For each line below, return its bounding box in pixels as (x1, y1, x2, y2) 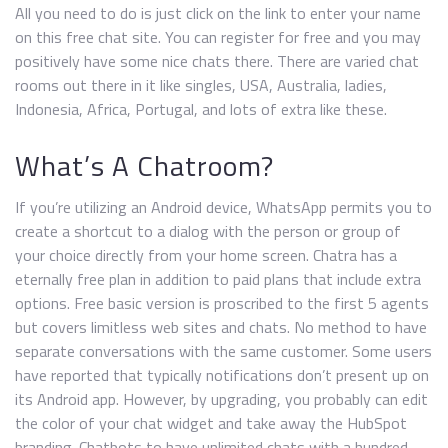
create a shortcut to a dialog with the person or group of (15, 219, 401, 243)
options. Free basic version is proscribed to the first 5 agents (15, 291, 429, 315)
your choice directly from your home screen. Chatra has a (15, 243, 397, 267)
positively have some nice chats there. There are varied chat (15, 49, 419, 73)
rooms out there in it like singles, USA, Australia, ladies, (15, 73, 387, 97)
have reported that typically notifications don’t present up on (15, 363, 429, 387)
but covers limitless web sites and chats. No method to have (15, 315, 427, 339)
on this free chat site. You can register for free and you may (15, 25, 421, 49)
